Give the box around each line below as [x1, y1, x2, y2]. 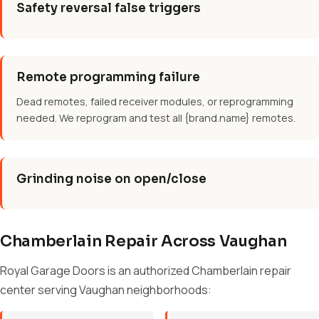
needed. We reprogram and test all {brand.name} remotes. [16, 111, 296, 125]
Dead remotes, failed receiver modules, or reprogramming [16, 95, 293, 108]
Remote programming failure [16, 70, 200, 85]
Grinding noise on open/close [16, 172, 206, 187]
